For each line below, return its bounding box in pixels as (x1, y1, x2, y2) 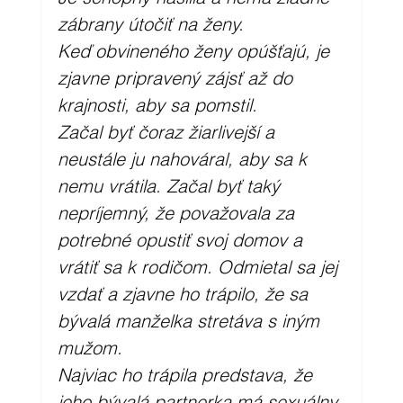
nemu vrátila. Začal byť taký (57, 174, 285, 197)
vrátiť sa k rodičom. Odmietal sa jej (57, 255, 343, 278)
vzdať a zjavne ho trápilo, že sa (57, 282, 313, 305)
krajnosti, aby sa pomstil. (57, 93, 263, 116)
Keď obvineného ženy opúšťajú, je (57, 39, 335, 62)
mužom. (57, 336, 122, 359)
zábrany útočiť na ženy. (57, 12, 249, 35)
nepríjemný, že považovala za (57, 201, 300, 224)
